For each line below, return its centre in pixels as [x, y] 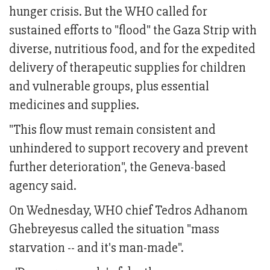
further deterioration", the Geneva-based [118, 168]
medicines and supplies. [74, 105]
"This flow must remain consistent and [112, 130]
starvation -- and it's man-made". [96, 248]
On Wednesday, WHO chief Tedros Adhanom [128, 211]
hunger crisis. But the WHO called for [108, 12]
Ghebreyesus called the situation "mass [114, 230]
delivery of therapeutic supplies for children [127, 68]
